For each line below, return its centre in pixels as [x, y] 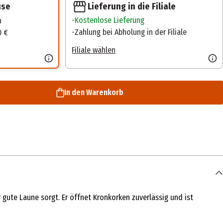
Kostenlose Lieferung [110, 20]
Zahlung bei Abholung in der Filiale [131, 32]
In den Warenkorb [94, 92]
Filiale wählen [94, 50]
